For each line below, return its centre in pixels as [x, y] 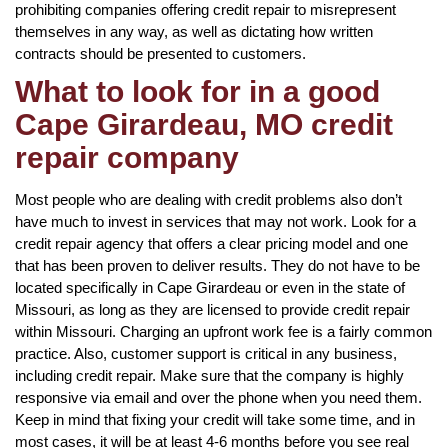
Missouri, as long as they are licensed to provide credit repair [212, 309]
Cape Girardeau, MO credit [204, 124]
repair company [127, 157]
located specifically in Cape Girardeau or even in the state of [210, 287]
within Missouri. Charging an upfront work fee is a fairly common [223, 331]
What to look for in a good [197, 91]
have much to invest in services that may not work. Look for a [215, 221]
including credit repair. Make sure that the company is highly [209, 375]
